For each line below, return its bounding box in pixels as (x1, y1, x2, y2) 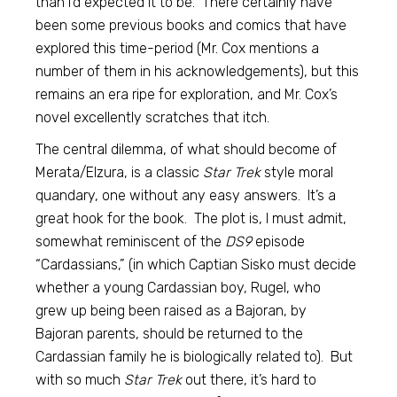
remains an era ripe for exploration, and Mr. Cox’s (35, 86, 339, 103)
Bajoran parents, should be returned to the (35, 325, 304, 342)
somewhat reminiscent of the (35, 233, 226, 250)
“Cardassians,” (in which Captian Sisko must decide (35, 256, 357, 273)
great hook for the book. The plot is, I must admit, (35, 210, 347, 227)
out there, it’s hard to (182, 371, 317, 388)
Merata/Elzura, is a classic (35, 164, 204, 181)
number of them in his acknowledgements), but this (35, 63, 360, 80)
